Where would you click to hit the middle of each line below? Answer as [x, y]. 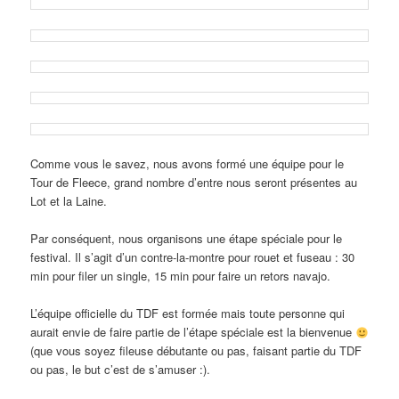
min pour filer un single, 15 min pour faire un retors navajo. [181, 276]
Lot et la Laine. [69, 201]
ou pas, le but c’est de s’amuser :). [121, 370]
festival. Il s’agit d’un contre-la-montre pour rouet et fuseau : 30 [193, 257]
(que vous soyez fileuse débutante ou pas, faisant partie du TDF [196, 351]
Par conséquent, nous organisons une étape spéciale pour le [187, 239]
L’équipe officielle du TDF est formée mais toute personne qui [188, 313]
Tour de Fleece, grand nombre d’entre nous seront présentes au [194, 182]
